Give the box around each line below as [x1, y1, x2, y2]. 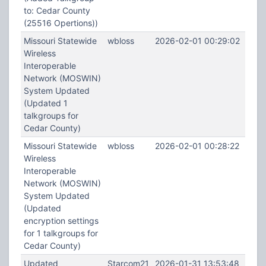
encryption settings [23, 216, 99, 226]
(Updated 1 [23, 98, 68, 108]
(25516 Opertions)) [23, 18, 98, 28]
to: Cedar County [23, 5, 90, 15]
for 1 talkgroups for [23, 228, 98, 238]
